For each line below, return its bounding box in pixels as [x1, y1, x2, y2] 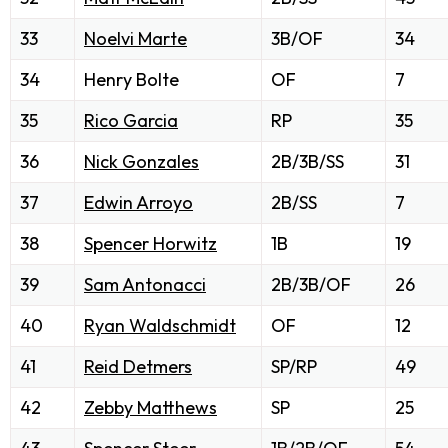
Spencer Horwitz [84, 232, 217, 256]
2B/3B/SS [271, 150, 344, 174]
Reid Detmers [84, 355, 192, 379]
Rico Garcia [84, 109, 178, 133]
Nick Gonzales [84, 150, 199, 174]
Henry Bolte [84, 68, 179, 92]
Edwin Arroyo [84, 191, 193, 215]
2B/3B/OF [271, 273, 351, 297]
